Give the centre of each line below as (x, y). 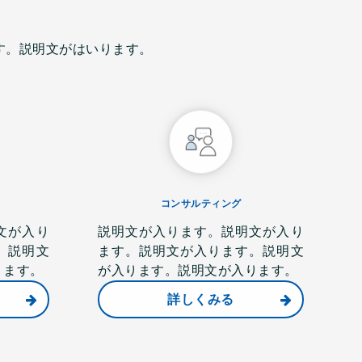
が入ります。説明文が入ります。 (198, 270)
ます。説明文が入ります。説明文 (201, 251)
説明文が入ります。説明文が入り (201, 232)
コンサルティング (201, 204)
